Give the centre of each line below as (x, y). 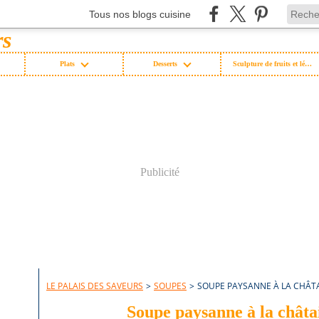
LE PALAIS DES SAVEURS (95, 286)
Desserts (166, 64)
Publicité (159, 172)
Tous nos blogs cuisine (140, 14)
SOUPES (170, 286)
